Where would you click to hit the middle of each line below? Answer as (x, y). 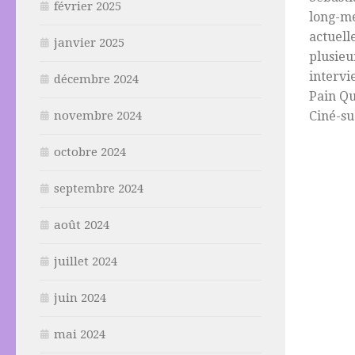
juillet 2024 (86, 261)
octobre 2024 (90, 152)
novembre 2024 (98, 116)
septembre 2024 (99, 189)
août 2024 (82, 225)
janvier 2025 (89, 43)
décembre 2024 (96, 79)
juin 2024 (80, 298)
